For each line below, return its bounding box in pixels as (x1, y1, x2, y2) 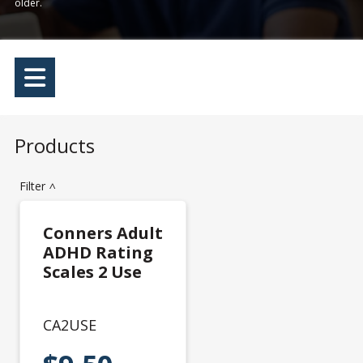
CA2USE (43, 315, 96, 335)
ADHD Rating (43, 241, 153, 263)
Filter (19, 178, 49, 194)
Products (15, 132, 95, 159)
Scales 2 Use (43, 261, 142, 283)
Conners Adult (43, 222, 163, 244)
